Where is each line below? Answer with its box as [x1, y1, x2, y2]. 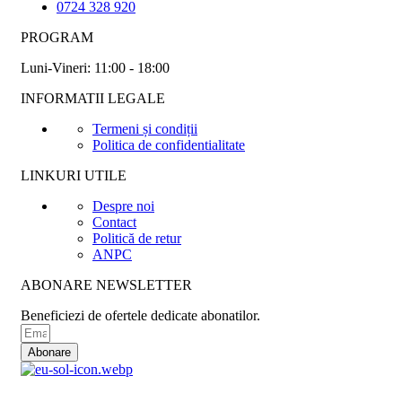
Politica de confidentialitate [92, 136, 245, 153]
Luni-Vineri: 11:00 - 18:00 [21, 59, 170, 75]
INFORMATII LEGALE [21, 90, 165, 106]
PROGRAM [21, 29, 93, 45]
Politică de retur [92, 230, 181, 246]
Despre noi [92, 197, 154, 214]
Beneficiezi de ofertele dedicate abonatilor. [21, 307, 260, 323]
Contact [92, 214, 136, 230]
